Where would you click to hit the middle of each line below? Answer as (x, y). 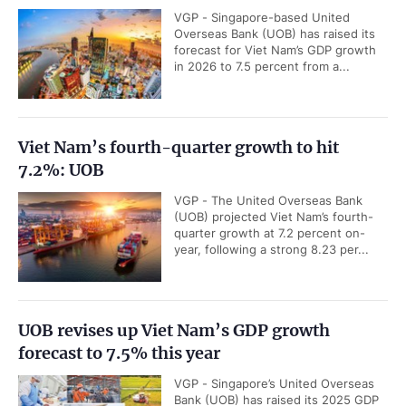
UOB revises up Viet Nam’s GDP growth (174, 330)
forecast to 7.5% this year (119, 353)
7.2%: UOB (61, 170)
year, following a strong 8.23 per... (271, 249)
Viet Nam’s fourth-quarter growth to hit (179, 147)
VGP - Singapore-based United (262, 17)
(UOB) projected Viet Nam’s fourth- (274, 217)
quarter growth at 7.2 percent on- (270, 233)
